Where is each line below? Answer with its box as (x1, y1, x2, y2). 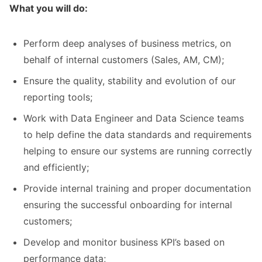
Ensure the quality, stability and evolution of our (23, 75, 236, 87)
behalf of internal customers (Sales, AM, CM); (23, 54, 224, 65)
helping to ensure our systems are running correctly (23, 145, 252, 157)
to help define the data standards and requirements (23, 129, 251, 140)
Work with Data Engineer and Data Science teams (23, 112, 244, 124)
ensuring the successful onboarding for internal (23, 199, 232, 211)
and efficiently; (23, 161, 89, 173)
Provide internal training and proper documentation (23, 182, 251, 194)
